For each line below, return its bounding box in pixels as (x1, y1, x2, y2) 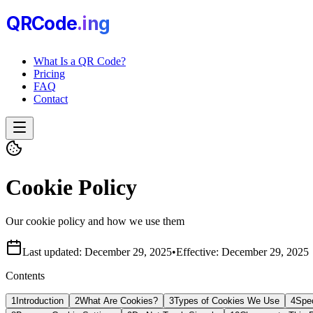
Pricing (34, 68, 65, 80)
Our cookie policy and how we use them (6, 215, 184, 228)
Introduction (16, 296, 64, 307)
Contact (34, 93, 68, 105)
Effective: (176, 246, 221, 259)
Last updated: (22, 246, 85, 259)
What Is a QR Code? (34, 55, 126, 68)
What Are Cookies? (80, 296, 158, 307)
